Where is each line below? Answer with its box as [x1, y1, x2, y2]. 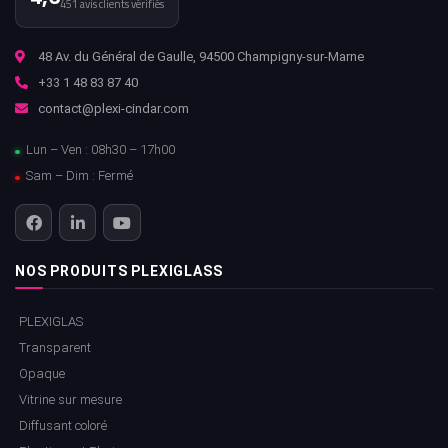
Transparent [19, 340, 91, 356]
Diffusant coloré [19, 418, 107, 434]
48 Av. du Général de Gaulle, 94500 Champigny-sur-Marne [38, 49, 364, 65]
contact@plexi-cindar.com [38, 101, 189, 117]
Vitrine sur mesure [19, 392, 122, 408]
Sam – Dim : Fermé [26, 168, 133, 184]
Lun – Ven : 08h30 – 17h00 [26, 142, 175, 158]
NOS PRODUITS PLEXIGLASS [15, 263, 223, 280]
